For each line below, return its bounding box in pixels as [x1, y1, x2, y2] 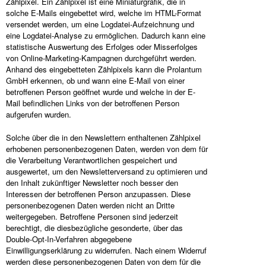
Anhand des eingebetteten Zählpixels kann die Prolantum [6, 64, 202, 75]
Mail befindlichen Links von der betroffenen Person [6, 97, 179, 109]
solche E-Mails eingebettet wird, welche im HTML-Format [6, 7, 201, 18]
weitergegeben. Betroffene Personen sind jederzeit [6, 211, 178, 222]
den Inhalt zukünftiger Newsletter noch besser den [6, 177, 178, 188]
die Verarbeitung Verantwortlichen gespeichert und [6, 154, 177, 166]
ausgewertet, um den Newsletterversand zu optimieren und [6, 166, 207, 177]
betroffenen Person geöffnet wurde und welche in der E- [6, 86, 195, 97]
